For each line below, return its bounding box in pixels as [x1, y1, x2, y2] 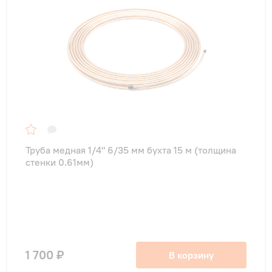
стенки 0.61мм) [25, 156, 93, 169]
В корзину [169, 249, 214, 262]
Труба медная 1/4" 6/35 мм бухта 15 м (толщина [25, 144, 236, 157]
